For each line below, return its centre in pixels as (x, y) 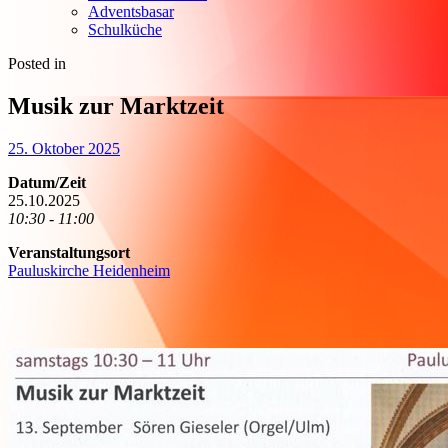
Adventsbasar (131, 12)
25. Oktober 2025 (64, 149)
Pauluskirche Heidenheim (89, 271)
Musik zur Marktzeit (116, 106)
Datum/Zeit (47, 183)
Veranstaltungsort (69, 253)
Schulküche (125, 30)
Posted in (37, 64)
